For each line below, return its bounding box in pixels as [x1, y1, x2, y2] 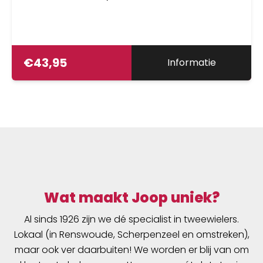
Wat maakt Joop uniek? [43, 187, 220, 207]
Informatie [167, 55, 216, 69]
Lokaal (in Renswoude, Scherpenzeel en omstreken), [14, 227, 249, 241]
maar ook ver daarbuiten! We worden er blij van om [14, 242, 249, 257]
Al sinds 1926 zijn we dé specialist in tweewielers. [24, 212, 239, 226]
